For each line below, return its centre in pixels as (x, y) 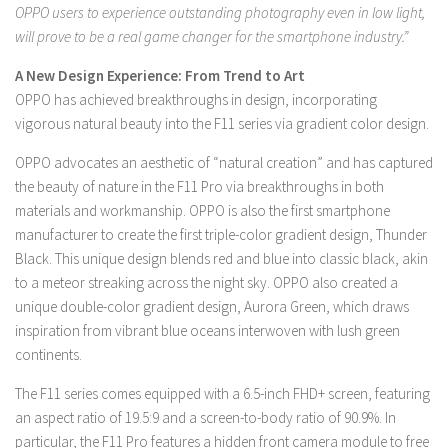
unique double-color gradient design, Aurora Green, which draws (212, 306)
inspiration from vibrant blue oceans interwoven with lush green (207, 330)
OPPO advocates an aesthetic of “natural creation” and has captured (224, 162)
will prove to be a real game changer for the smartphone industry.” (211, 36)
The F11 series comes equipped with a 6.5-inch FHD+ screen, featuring (222, 393)
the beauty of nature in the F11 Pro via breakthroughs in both (199, 186)
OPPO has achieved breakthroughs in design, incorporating (196, 99)
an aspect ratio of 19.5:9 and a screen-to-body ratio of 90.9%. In (205, 417)
